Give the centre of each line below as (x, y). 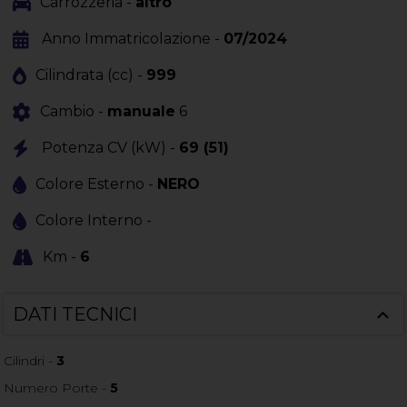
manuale (142, 112)
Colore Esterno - (97, 184)
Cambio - (74, 112)
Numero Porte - (57, 388)
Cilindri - (30, 361)
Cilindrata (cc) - (91, 75)
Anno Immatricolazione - (133, 39)
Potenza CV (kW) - (111, 148)
